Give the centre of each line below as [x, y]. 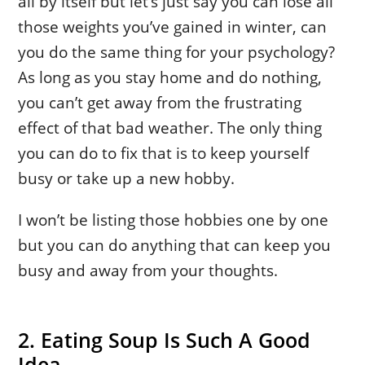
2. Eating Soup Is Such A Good [165, 339]
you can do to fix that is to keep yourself [164, 152]
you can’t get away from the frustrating [160, 102]
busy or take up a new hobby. [127, 178]
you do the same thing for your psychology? [177, 51]
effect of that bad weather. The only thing [170, 127]
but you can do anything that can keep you [175, 244]
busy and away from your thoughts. [148, 270]
